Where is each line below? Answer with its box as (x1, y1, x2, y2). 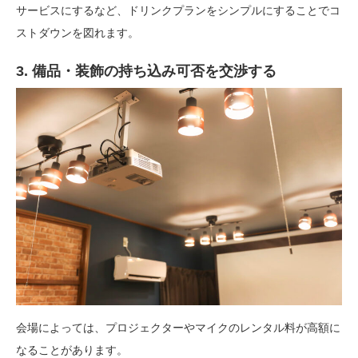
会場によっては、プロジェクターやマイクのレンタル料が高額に (16, 321, 340, 335)
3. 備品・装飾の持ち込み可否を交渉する (16, 63, 276, 80)
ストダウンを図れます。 (16, 26, 139, 40)
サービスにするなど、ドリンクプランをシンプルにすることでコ (16, 4, 340, 18)
